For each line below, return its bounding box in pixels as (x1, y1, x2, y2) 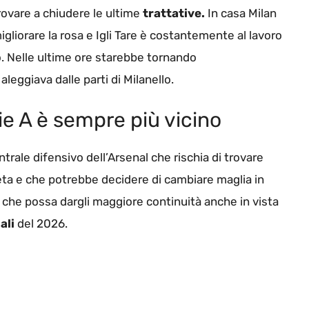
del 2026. (14, 217, 68, 231)
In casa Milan (205, 6, 277, 20)
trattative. (143, 6, 205, 20)
